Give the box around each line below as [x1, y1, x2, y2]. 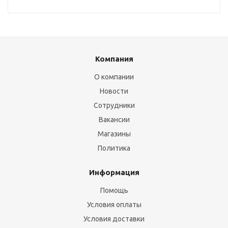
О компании [94, 73, 134, 81]
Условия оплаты [87, 201, 141, 209]
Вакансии [98, 116, 130, 124]
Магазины [97, 130, 131, 138]
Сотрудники [93, 101, 135, 109]
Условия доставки [83, 215, 145, 223]
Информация [89, 168, 139, 177]
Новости [100, 87, 128, 95]
